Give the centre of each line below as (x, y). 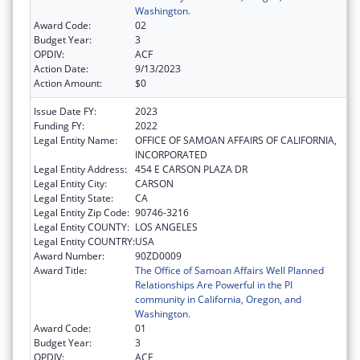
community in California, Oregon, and (218, 300)
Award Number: (69, 256)
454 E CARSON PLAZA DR (191, 170)
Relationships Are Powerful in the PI (214, 285)
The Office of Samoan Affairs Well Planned (229, 271)
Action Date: (61, 69)
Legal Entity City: (70, 184)
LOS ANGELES (166, 227)
